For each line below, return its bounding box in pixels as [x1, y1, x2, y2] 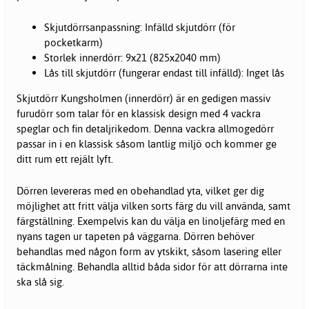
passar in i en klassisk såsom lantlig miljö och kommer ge [17, 137, 277, 151]
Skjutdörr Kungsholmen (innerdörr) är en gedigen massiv [17, 92, 270, 106]
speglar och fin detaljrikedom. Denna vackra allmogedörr [17, 122, 274, 136]
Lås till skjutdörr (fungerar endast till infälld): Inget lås [44, 66, 284, 80]
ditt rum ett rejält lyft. [17, 152, 119, 166]
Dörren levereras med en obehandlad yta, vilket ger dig [17, 184, 264, 198]
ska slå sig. [17, 275, 67, 289]
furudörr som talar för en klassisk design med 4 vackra [17, 107, 261, 121]
